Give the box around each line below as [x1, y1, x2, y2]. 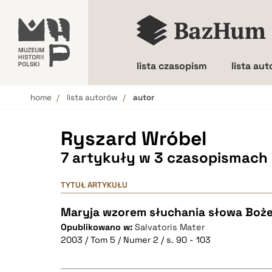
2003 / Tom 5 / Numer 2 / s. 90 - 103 [61, 234, 211, 245]
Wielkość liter [158, 102, 220, 115]
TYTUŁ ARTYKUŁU [61, 180, 127, 190]
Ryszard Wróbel [61, 126, 207, 151]
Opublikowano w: [61, 222, 135, 233]
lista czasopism [137, 59, 207, 72]
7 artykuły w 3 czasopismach [61, 148, 268, 167]
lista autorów [67, 92, 118, 103]
